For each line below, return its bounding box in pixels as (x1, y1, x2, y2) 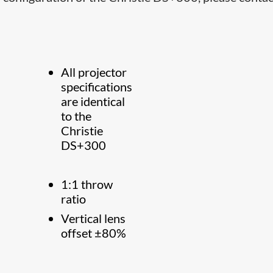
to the (61, 108, 92, 123)
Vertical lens (61, 211, 126, 225)
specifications (61, 79, 133, 94)
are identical (61, 94, 126, 108)
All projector (61, 65, 127, 79)
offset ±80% (61, 225, 127, 240)
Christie (61, 123, 104, 138)
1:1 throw (61, 177, 113, 191)
